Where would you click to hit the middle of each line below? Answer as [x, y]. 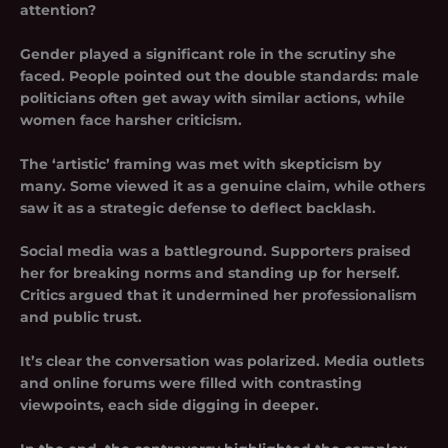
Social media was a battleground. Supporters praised [215, 251]
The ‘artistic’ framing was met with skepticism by [200, 163]
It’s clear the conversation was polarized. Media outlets [222, 361]
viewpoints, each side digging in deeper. [169, 405]
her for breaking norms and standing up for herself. [210, 273]
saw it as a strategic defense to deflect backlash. [198, 207]
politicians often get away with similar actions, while [212, 97]
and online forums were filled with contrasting [191, 383]
